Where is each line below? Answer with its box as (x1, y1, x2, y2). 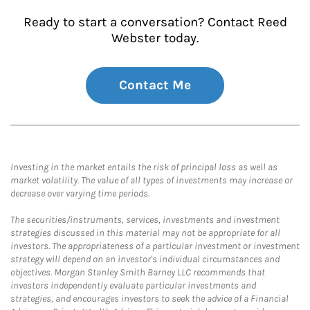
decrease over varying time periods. (10, 188, 149, 199)
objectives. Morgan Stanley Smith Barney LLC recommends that (10, 266, 265, 278)
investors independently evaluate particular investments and (10, 280, 256, 291)
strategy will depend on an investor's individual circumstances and (10, 253, 280, 265)
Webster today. (111, 30, 199, 46)
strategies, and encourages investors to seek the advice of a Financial (10, 293, 289, 304)
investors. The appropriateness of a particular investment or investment (10, 240, 300, 252)
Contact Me (119, 77, 191, 93)
